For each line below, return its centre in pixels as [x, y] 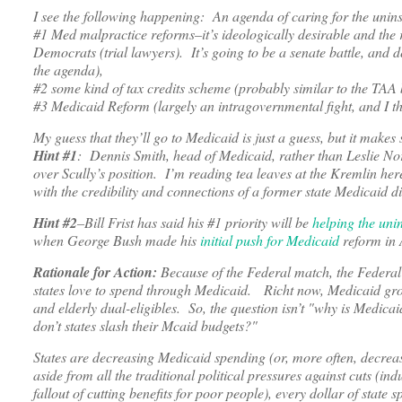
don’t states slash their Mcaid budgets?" [148, 326]
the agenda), [68, 70]
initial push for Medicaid [268, 240]
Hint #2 [55, 223]
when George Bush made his [115, 240]
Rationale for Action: [95, 272]
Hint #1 [55, 156]
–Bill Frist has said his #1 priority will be [195, 223]
